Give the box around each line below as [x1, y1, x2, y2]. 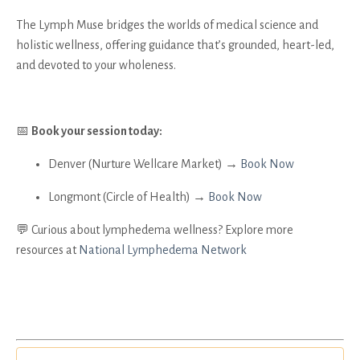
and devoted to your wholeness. [16, 58, 176, 72]
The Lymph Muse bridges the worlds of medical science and [16, 18, 318, 31]
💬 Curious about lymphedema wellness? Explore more [16, 223, 293, 236]
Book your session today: [31, 124, 162, 137]
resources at [16, 243, 79, 256]
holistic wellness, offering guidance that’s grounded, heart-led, [16, 38, 334, 51]
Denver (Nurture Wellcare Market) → [48, 157, 240, 170]
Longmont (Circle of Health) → [48, 190, 208, 203]
